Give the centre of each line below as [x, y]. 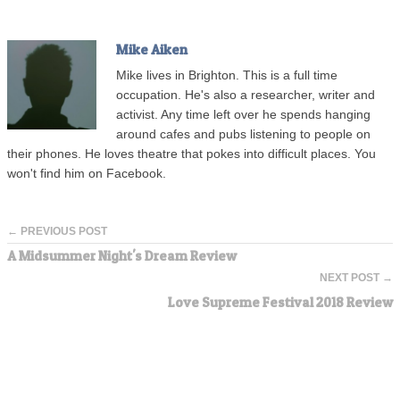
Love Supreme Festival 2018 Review [280, 302]
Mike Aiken [152, 50]
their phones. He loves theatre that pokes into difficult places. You [192, 154]
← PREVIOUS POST [57, 231]
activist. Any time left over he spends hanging [243, 115]
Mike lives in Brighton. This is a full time [227, 75]
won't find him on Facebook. [87, 174]
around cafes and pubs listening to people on [243, 134]
